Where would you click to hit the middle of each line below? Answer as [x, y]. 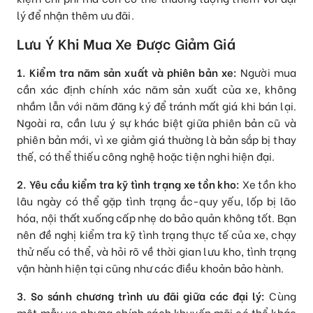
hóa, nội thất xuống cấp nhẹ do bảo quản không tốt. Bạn [156, 218]
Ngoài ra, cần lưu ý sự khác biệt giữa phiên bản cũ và [156, 123]
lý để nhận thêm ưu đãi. [75, 14]
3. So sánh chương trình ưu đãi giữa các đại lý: [141, 296]
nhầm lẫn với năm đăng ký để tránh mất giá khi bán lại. [156, 106]
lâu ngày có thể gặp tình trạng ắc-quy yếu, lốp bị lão [156, 201]
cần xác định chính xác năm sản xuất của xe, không [156, 89]
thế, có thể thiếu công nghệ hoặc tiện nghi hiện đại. [146, 156]
